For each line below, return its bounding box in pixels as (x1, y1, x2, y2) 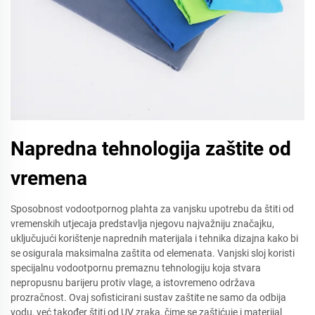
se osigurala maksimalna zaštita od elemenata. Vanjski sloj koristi (11, 247, 295, 259)
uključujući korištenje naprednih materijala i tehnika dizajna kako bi (11, 233, 298, 244)
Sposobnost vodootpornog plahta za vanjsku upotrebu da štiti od (11, 203, 294, 214)
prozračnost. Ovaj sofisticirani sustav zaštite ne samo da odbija (11, 292, 286, 303)
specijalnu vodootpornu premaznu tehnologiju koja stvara (11, 262, 261, 274)
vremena (11, 167, 87, 190)
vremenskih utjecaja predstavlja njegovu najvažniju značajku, (11, 218, 274, 229)
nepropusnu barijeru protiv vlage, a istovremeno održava (11, 277, 255, 288)
